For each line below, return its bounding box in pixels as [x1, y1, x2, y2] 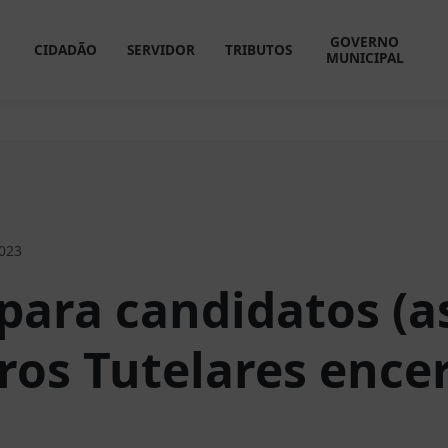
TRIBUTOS [224, 40, 292, 59]
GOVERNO [330, 32, 400, 51]
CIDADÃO [33, 40, 97, 59]
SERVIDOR [126, 40, 195, 59]
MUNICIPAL [325, 48, 404, 67]
